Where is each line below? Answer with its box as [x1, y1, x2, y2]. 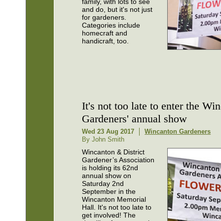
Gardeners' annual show [82, 112, 187, 125]
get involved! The [82, 211, 136, 219]
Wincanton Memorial [82, 195, 147, 203]
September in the [82, 187, 136, 195]
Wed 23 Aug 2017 [82, 127, 135, 135]
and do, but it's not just [82, 5, 153, 13]
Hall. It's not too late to [82, 203, 152, 211]
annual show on [82, 171, 132, 180]
